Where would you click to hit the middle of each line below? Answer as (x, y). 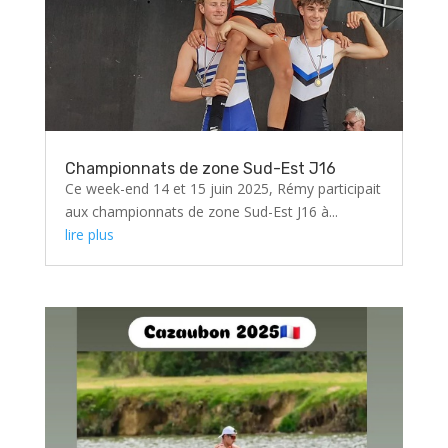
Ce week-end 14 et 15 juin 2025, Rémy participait (222, 189)
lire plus (89, 235)
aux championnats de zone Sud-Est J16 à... (201, 212)
